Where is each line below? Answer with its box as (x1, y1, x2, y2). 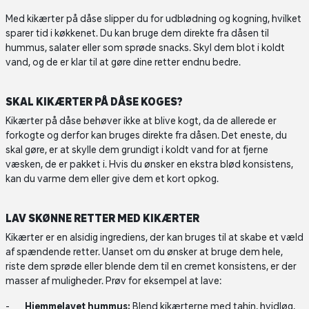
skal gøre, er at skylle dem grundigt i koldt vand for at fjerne (6, 144, 268, 155)
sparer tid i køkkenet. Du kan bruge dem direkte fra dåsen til (6, 28, 269, 39)
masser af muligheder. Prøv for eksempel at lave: (6, 275, 221, 286)
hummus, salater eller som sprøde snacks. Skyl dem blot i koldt (6, 42, 285, 53)
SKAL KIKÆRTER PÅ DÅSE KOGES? (6, 95, 185, 108)
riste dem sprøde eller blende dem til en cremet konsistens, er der (6, 261, 297, 272)
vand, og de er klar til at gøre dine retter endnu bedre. (6, 57, 243, 68)
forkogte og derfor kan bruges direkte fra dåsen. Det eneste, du (6, 130, 287, 141)
